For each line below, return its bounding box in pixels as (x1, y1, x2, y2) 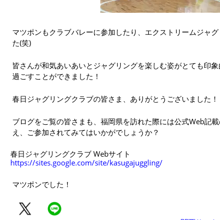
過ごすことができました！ (12, 71, 101, 81)
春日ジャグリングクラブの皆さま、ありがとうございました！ (12, 93, 219, 104)
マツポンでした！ (12, 179, 71, 189)
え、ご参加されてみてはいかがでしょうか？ (12, 127, 160, 137)
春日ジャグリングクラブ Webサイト (10, 148, 131, 159)
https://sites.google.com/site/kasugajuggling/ (10, 157, 163, 167)
